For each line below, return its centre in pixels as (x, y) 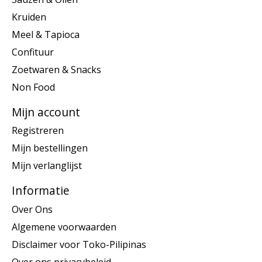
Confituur (33, 52)
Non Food (33, 87)
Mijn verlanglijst (47, 166)
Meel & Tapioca (46, 34)
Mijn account (46, 112)
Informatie (41, 191)
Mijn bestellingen (50, 148)
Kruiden (29, 17)
